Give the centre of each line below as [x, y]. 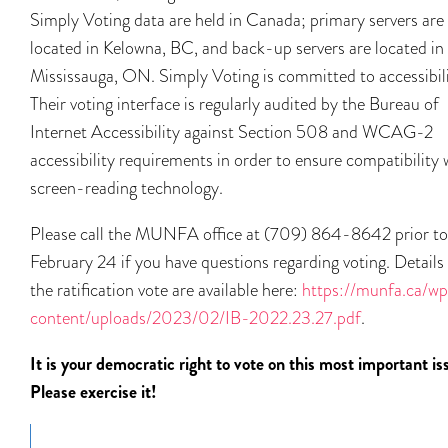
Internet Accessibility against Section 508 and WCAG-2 [231, 131]
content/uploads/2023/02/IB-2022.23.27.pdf [195, 317]
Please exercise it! [93, 392]
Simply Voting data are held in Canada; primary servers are [237, 19]
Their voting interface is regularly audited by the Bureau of [234, 103]
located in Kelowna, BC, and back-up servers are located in [237, 47]
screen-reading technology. [126, 187]
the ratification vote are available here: [166, 289]
